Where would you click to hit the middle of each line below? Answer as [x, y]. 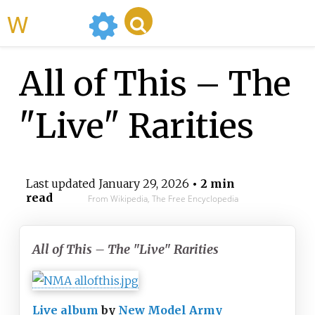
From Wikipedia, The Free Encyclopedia [163, 199]
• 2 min [212, 184]
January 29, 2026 [143, 184]
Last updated [62, 184]
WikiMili [56, 23]
